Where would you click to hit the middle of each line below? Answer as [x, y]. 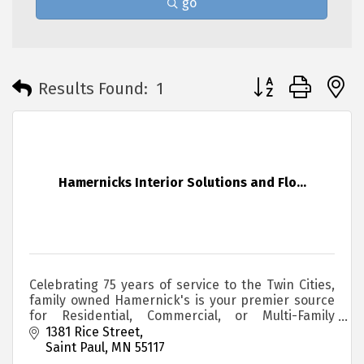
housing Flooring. [81, 331]
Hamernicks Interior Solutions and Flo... [182, 183]
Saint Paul [75, 347]
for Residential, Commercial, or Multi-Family [182, 316]
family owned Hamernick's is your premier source [182, 301]
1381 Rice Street [93, 331]
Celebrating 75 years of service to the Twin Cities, [182, 285]
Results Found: [93, 88]
